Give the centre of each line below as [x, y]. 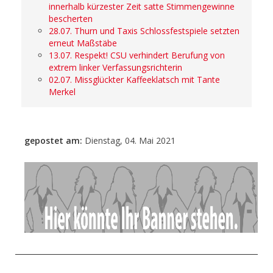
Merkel [62, 91]
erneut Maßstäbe [83, 43]
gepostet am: [55, 140]
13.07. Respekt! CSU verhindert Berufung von [137, 55]
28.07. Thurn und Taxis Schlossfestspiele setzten [144, 30]
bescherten [72, 18]
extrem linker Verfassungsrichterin [115, 67]
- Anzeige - [243, 168]
